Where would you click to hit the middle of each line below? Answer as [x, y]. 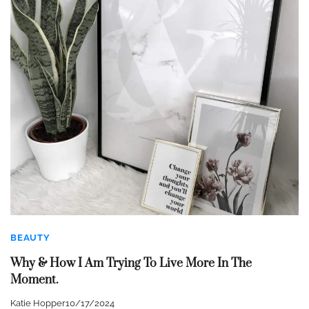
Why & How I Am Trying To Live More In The [131, 263]
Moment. [34, 280]
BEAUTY [30, 238]
